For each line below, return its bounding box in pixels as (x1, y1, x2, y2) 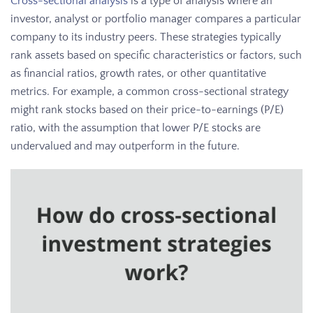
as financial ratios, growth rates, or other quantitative (10, 67, 266, 80)
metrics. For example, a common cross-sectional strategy (10, 85, 289, 99)
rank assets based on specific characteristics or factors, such (10, 49, 302, 62)
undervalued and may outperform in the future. (10, 140, 240, 153)
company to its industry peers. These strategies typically (10, 31, 281, 44)
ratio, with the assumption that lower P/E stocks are (10, 122, 261, 135)
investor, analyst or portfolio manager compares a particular (10, 13, 301, 26)
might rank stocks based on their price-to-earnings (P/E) (10, 103, 284, 117)
